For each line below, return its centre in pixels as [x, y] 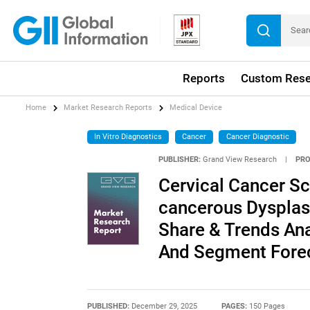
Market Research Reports [108, 108]
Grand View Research [239, 160]
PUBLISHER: [179, 160]
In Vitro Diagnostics [128, 136]
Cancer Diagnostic [257, 136]
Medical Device [196, 108]
